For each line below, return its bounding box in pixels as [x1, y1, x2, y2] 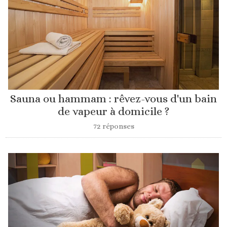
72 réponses [93, 122, 134, 131]
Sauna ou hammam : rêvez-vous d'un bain [10, 92, 217, 105]
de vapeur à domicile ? [58, 105, 169, 118]
